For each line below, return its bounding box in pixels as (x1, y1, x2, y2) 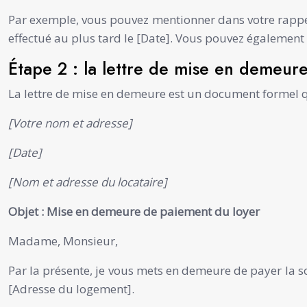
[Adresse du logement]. (8, 280, 134, 297)
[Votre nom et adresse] (8, 114, 132, 131)
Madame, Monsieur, (8, 232, 118, 249)
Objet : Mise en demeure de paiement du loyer (8, 203, 260, 219)
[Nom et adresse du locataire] (8, 173, 167, 190)
